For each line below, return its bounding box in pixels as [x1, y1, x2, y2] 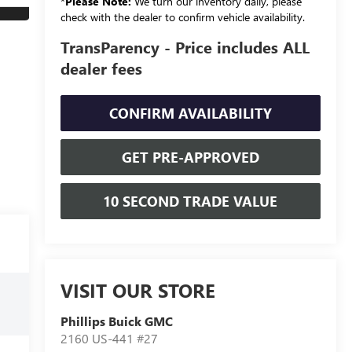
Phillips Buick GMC [60, 313, 173, 330]
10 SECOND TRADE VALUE [103, 191, 278, 211]
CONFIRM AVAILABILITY [108, 103, 272, 123]
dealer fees [60, 57, 142, 79]
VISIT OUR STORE [60, 277, 215, 303]
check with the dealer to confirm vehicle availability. [60, 9, 305, 24]
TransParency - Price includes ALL [60, 36, 310, 57]
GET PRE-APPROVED [121, 147, 259, 167]
